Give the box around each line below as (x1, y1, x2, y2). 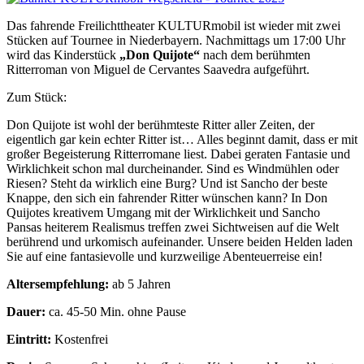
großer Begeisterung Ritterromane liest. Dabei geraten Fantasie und (6, 146, 350, 161)
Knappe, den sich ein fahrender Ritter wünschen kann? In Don (6, 190, 327, 205)
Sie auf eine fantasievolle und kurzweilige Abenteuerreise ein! (6, 249, 323, 263)
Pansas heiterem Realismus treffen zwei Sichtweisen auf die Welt (6, 219, 339, 234)
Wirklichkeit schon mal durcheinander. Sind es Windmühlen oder (6, 161, 339, 175)
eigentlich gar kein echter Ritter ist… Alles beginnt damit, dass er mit (6, 132, 357, 146)
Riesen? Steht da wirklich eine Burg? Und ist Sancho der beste (6, 175, 327, 190)
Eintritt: (6, 331, 54, 346)
